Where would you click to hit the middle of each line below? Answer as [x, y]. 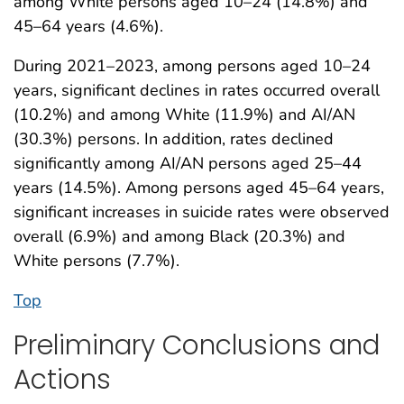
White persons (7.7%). [96, 260]
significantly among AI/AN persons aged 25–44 [188, 163]
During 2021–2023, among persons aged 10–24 [192, 65]
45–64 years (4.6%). [88, 26]
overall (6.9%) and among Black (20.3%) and [179, 236]
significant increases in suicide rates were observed [202, 211]
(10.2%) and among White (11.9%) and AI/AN [184, 114]
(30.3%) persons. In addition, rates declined [174, 138]
